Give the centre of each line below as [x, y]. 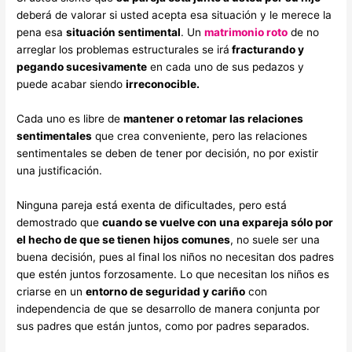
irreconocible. [163, 84]
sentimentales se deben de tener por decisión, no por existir [168, 153]
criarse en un [51, 291]
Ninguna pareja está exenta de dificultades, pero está [152, 205]
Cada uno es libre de [70, 118]
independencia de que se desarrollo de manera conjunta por [169, 308]
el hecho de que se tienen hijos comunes [124, 239]
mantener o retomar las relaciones [214, 118]
